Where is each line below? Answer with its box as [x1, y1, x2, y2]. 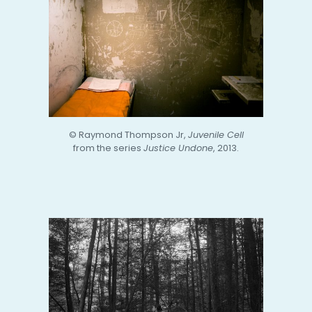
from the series [73, 142, 143, 155]
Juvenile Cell [187, 129, 244, 141]
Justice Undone [143, 142, 213, 155]
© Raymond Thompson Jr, [68, 129, 188, 141]
